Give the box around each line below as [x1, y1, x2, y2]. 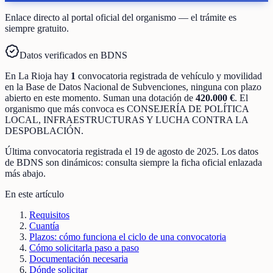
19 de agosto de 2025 [134, 146, 216, 157]
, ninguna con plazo [186, 81, 261, 92]
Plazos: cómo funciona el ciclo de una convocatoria [29, 231, 226, 242]
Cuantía [29, 220, 59, 231]
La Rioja [18, 70, 52, 81]
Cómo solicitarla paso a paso [29, 242, 139, 253]
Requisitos [29, 209, 69, 220]
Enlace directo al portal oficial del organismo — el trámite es [5, 12, 236, 23]
